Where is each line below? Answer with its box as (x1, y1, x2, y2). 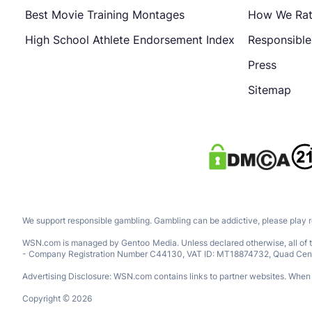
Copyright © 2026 (22, 293, 92, 304)
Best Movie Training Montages (25, 8, 185, 22)
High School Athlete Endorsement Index (25, 33, 235, 47)
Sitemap (248, 83, 291, 97)
